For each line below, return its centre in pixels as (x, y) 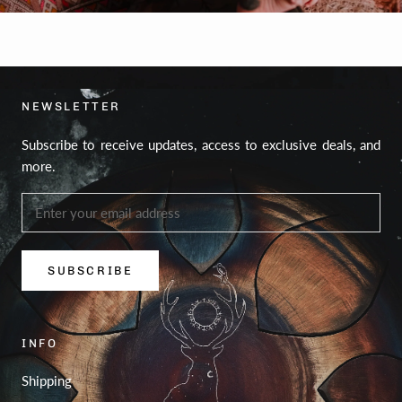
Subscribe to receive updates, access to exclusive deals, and (201, 144)
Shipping (47, 380)
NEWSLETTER (71, 106)
